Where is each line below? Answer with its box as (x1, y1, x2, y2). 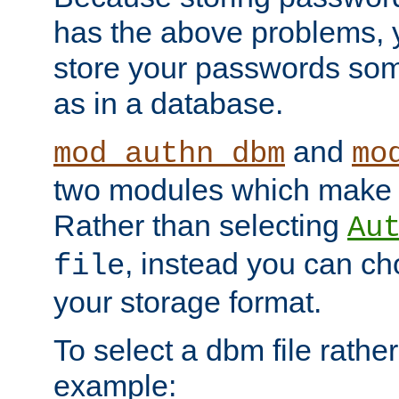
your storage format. (53, 285, 322, 319)
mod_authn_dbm (53, 137, 285, 171)
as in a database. (53, 86, 283, 120)
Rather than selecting (53, 208, 347, 242)
